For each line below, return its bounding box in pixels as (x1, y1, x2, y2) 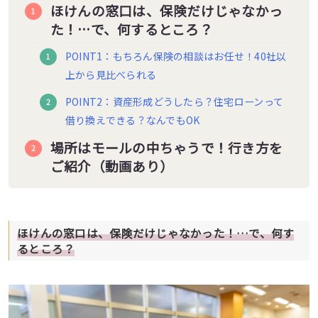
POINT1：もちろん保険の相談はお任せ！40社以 (65, 48, 287, 63)
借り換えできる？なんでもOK (65, 113, 200, 128)
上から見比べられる (65, 67, 157, 82)
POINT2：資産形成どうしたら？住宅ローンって (65, 94, 284, 109)
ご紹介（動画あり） (50, 156, 174, 176)
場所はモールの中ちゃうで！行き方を (50, 138, 283, 158)
